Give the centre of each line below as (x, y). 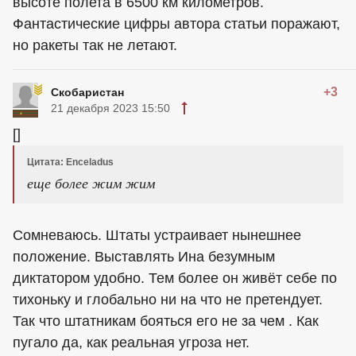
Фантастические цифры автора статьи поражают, (176, 24)
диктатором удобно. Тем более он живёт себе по (175, 279)
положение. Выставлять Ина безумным (144, 257)
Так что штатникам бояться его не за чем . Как (166, 321)
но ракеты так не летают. (95, 46)
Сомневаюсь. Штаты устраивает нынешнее (157, 236)
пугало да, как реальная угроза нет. (131, 343)
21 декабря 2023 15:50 (110, 108)
